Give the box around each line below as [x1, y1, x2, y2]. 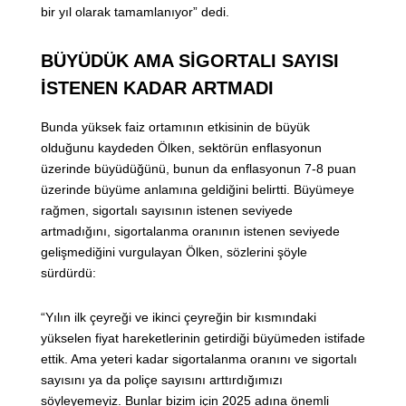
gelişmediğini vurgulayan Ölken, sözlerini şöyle [41, 245, 307, 260]
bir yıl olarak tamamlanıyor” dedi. [41, 5, 229, 20]
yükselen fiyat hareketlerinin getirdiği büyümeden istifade [41, 331, 365, 346]
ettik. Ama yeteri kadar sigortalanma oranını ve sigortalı [41, 352, 357, 367]
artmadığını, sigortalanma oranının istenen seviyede [41, 224, 340, 239]
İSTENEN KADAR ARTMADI [41, 78, 274, 99]
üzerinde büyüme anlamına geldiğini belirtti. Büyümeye [41, 182, 354, 198]
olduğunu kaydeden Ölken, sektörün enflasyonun [41, 140, 322, 156]
